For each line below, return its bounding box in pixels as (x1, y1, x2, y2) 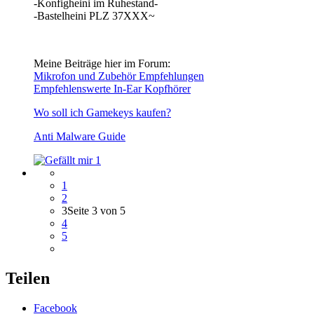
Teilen (6, 268, 50, 287)
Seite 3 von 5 (67, 204, 125, 217)
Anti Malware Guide (34, 130, 125, 142)
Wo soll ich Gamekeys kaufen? (34, 106, 171, 118)
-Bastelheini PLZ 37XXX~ (34, 9, 155, 22)
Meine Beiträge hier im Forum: (34, 57, 170, 69)
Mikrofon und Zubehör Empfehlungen (34, 69, 204, 82)
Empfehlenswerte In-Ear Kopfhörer (34, 82, 191, 95)
